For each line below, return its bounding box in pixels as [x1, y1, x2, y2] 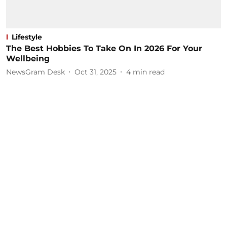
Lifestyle [12, 32, 42, 42]
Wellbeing [6, 54, 50, 63]
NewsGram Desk [6, 67, 65, 77]
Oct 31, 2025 [74, 67, 117, 77]
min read [133, 67, 165, 77]
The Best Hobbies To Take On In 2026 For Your [6, 44, 202, 53]
